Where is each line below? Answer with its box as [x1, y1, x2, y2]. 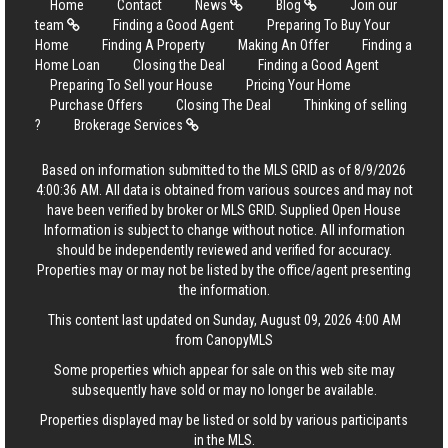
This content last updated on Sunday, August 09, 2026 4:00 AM [47, 312, 401, 328]
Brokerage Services [74, 117, 186, 133]
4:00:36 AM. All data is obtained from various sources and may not [35, 182, 413, 198]
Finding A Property [102, 37, 205, 53]
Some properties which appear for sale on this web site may [53, 362, 395, 378]
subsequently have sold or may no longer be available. [71, 382, 377, 398]
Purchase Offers [50, 97, 143, 113]
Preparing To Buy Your [267, 17, 390, 33]
